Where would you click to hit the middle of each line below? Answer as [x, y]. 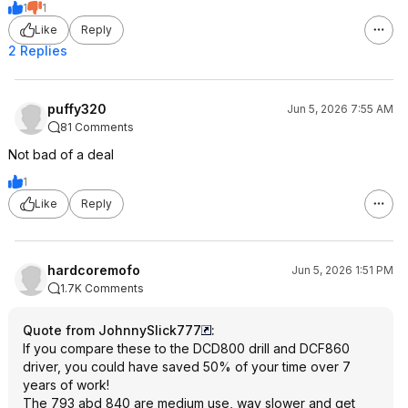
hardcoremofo [94, 270]
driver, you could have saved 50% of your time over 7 [187, 366]
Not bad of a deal [61, 154]
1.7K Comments [102, 288]
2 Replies [38, 50]
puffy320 [77, 108]
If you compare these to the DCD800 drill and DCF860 [186, 348]
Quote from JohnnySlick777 [112, 330]
